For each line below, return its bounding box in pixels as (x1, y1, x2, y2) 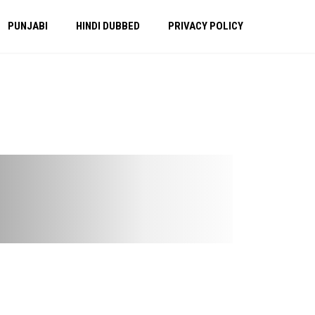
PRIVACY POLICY (168, 20, 243, 32)
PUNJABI (8, 20, 48, 32)
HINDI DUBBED (76, 20, 140, 32)
